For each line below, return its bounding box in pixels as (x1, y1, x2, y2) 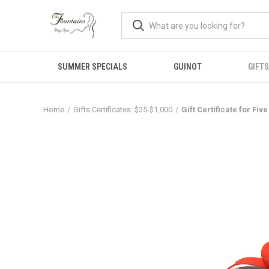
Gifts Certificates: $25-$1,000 (73, 105, 172, 114)
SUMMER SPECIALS (57, 62, 127, 71)
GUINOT (173, 62, 202, 71)
